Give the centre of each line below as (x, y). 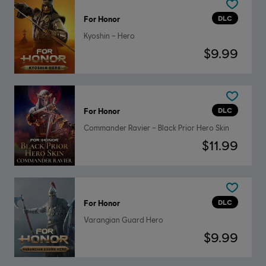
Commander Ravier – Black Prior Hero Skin (156, 128)
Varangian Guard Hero (123, 220)
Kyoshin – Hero (109, 36)
